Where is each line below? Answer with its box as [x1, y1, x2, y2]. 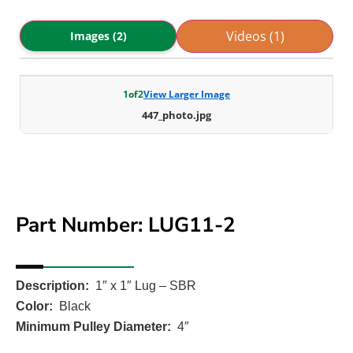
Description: [16, 278, 89, 292]
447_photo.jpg [142, 107, 211, 122]
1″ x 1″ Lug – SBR [95, 278, 196, 292]
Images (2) [69, 28, 127, 44]
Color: [16, 299, 53, 313]
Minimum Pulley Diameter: [16, 319, 171, 333]
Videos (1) [225, 27, 284, 45]
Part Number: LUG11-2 [16, 210, 236, 239]
